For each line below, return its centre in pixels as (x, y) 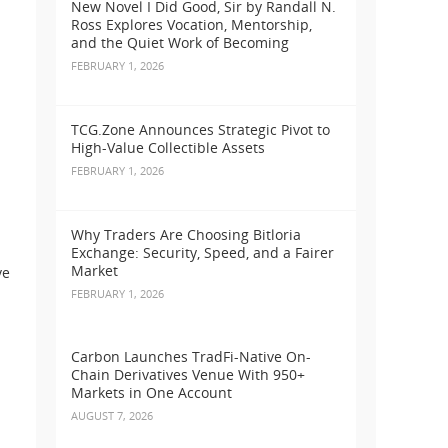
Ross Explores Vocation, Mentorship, (191, 25)
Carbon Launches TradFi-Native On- (191, 357)
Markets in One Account (151, 393)
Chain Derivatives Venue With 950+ (188, 375)
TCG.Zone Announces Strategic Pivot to (200, 130)
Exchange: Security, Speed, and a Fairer (202, 253)
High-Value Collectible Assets (168, 148)
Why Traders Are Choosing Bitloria (186, 235)
